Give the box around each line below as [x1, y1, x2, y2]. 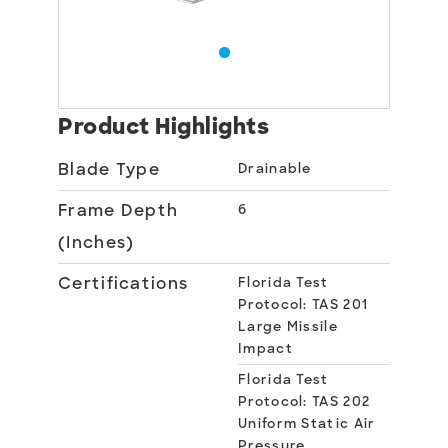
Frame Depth [58, 200, 179, 221]
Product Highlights [58, 112, 269, 141]
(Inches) [58, 232, 135, 253]
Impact [238, 340, 293, 357]
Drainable [238, 160, 312, 177]
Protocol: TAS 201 [238, 296, 369, 313]
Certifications [58, 273, 189, 294]
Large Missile [238, 318, 338, 335]
